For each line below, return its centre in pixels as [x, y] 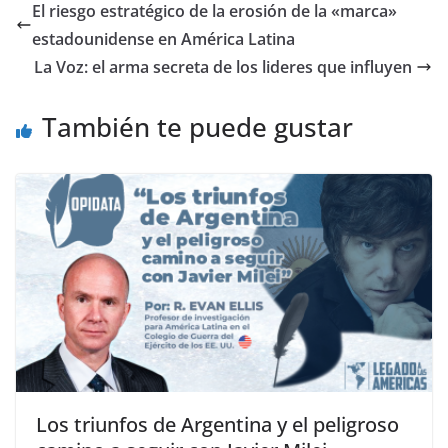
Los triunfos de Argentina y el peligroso [217, 425]
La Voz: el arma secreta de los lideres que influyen [225, 66]
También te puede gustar [197, 126]
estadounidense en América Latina [163, 38]
